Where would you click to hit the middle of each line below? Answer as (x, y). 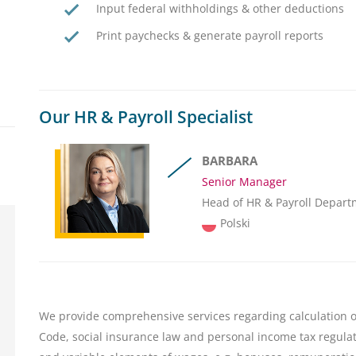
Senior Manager (244, 182)
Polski (235, 223)
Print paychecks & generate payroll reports (210, 36)
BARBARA (229, 161)
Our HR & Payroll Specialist (146, 117)
